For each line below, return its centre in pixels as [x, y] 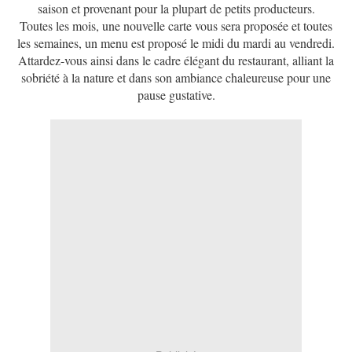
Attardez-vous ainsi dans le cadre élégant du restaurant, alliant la [176, 60]
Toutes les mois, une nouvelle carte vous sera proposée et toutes [176, 26]
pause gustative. [176, 95]
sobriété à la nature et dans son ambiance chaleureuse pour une [176, 78]
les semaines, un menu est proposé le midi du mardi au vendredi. [176, 43]
